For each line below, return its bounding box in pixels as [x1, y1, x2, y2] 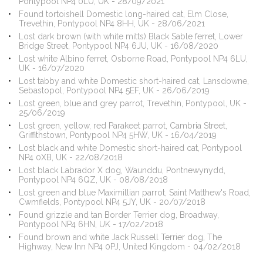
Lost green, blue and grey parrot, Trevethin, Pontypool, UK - [18, 99, 247, 108]
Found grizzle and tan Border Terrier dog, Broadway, [18, 210, 219, 220]
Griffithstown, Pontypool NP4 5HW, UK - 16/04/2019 [18, 130, 217, 140]
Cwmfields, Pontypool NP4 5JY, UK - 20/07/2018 [18, 197, 205, 207]
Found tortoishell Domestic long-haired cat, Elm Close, [18, 9, 228, 19]
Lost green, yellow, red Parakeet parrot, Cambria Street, [18, 121, 227, 130]
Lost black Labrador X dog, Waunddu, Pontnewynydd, [18, 166, 225, 175]
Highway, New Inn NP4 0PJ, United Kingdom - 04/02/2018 [18, 242, 241, 251]
